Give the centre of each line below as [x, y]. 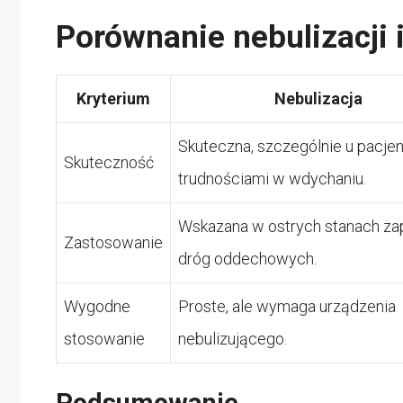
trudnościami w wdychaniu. [272, 178]
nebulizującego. [233, 338]
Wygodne [97, 306]
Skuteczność [109, 162]
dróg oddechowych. [247, 258]
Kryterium [113, 98]
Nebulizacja [318, 98]
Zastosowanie [113, 242]
